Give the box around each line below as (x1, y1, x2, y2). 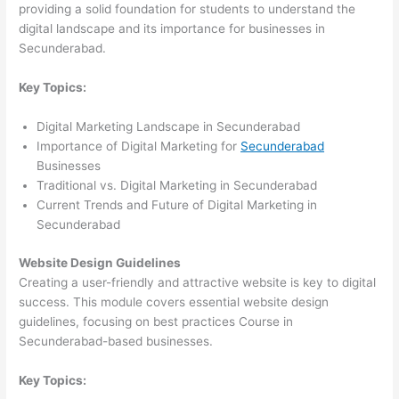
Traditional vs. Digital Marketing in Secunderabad (37, 178, 318, 193)
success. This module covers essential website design (19, 294, 330, 309)
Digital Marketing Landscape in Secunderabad (37, 119, 301, 134)
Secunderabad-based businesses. (19, 333, 214, 348)
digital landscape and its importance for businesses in (19, 21, 326, 37)
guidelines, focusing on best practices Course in (19, 313, 294, 329)
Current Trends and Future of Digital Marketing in (37, 198, 318, 213)
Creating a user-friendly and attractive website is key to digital (19, 274, 377, 289)
